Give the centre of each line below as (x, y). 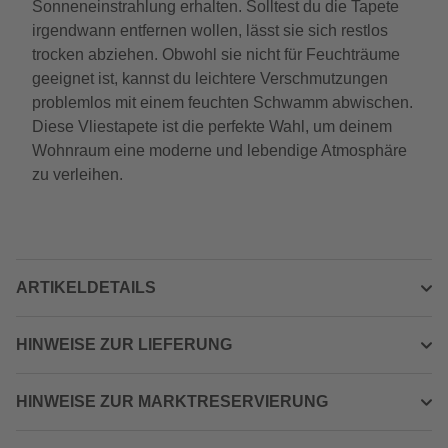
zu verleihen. (77, 174)
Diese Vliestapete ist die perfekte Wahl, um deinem (212, 126)
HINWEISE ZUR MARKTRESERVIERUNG (172, 401)
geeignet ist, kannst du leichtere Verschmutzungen (210, 78)
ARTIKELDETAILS (86, 287)
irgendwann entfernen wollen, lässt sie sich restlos (210, 30)
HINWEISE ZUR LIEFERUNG (124, 344)
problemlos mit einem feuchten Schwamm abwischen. (222, 102)
